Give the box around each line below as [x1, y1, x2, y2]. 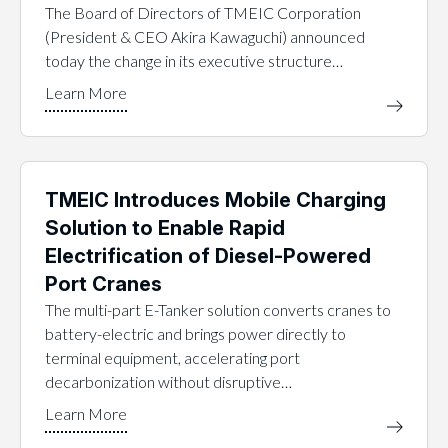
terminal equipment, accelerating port [44, 347, 300, 367]
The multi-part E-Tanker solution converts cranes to [44, 299, 391, 319]
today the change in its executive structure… [44, 50, 343, 70]
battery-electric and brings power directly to [44, 323, 346, 343]
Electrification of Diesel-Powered [44, 243, 371, 268]
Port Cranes [44, 271, 162, 296]
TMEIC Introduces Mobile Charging [44, 187, 386, 212]
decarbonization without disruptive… [44, 371, 292, 391]
